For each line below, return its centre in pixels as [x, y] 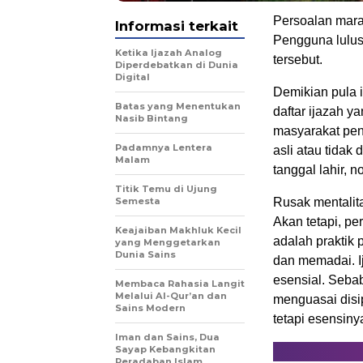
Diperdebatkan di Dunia [177, 65]
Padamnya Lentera [164, 147]
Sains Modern [150, 308]
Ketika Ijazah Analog [169, 53]
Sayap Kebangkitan [165, 349]
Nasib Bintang [152, 118]
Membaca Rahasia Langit [180, 284]
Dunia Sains [145, 254]
